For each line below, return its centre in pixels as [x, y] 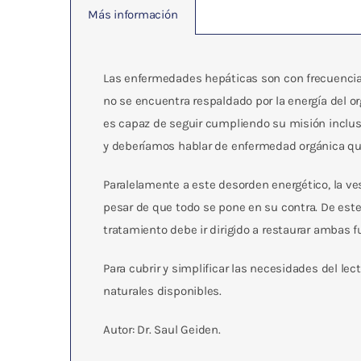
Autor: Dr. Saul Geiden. [162, 330]
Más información [133, 15]
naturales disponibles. [162, 291]
